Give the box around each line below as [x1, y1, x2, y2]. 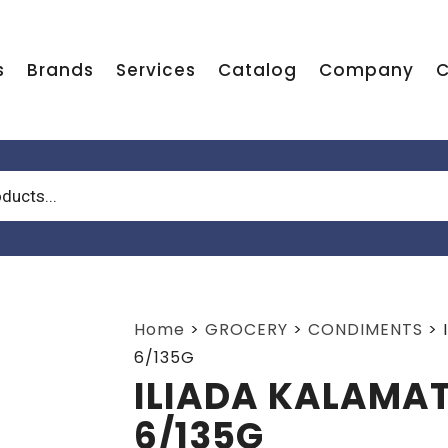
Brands [26, 58, 94, 82]
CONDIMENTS [307, 318, 423, 341]
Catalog [217, 58, 297, 82]
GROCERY [204, 318, 288, 341]
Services [115, 58, 196, 82]
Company [318, 58, 414, 82]
